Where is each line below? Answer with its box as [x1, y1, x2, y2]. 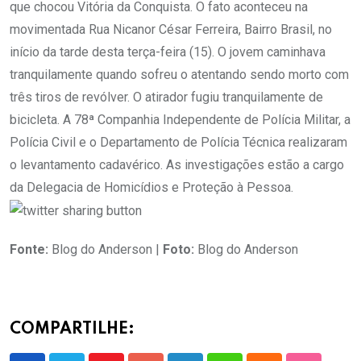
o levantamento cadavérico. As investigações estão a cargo [10, 157, 344, 173]
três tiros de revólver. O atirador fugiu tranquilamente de [10, 89, 323, 106]
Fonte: [10, 242, 48, 258]
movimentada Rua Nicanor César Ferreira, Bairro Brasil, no [10, 22, 332, 38]
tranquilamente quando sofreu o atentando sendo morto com [10, 67, 349, 83]
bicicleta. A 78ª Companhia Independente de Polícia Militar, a [10, 112, 351, 128]
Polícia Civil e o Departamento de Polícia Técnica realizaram [10, 135, 347, 151]
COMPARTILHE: [10, 322, 135, 338]
